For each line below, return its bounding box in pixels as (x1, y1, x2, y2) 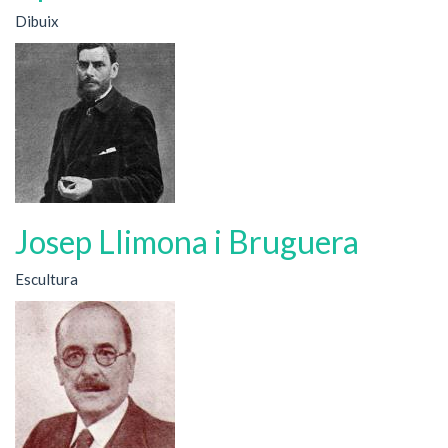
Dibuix (15, 12, 59, 30)
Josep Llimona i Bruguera (15, 221, 359, 261)
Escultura (15, 270, 78, 288)
